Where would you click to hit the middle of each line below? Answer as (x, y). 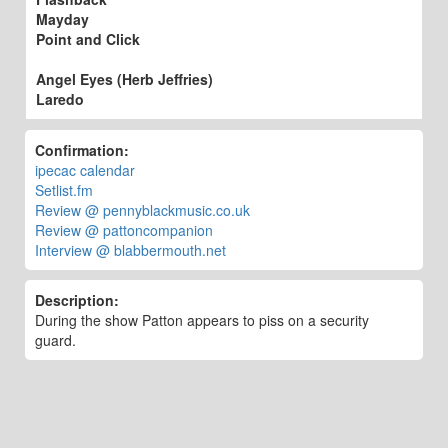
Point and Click (88, 39)
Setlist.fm (64, 190)
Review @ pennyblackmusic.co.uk (142, 210)
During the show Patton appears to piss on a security (202, 320)
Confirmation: (82, 150)
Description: (77, 300)
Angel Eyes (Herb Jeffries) (124, 79)
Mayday (62, 19)
